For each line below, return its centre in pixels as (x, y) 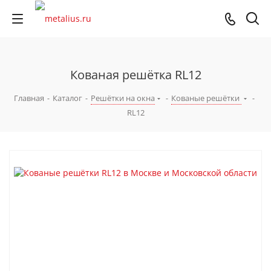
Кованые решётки (206, 98)
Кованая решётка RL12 (135, 75)
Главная (29, 98)
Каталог (67, 98)
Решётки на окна (122, 98)
